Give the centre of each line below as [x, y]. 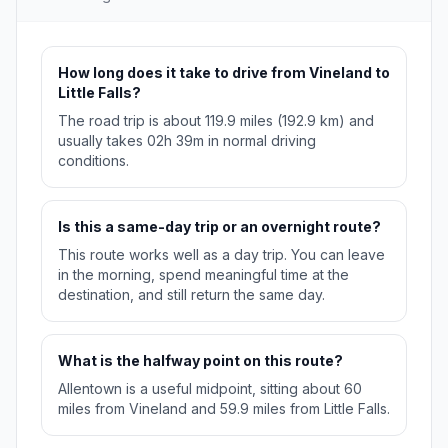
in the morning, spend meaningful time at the [203, 275]
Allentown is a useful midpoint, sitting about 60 [210, 389]
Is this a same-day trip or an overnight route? [219, 227]
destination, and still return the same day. [191, 295]
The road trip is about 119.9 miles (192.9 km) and [216, 121]
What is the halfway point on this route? [200, 361]
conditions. [93, 161]
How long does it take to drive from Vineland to [224, 73]
